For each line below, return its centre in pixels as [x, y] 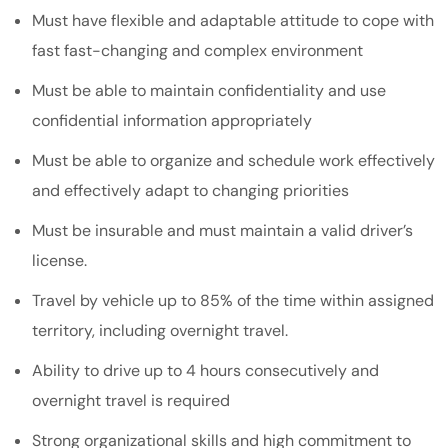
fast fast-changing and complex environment [197, 50]
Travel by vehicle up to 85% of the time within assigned [233, 300]
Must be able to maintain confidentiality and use [209, 90]
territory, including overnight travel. [162, 330]
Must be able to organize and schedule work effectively [233, 160]
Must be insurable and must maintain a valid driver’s [222, 230]
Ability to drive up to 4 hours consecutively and [205, 370]
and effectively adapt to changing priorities [190, 190]
